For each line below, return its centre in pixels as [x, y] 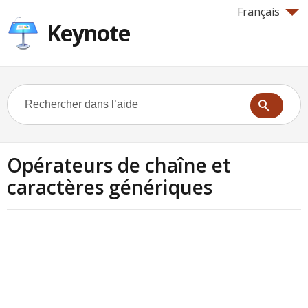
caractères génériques [110, 187]
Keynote [88, 33]
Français [258, 12]
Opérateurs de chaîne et [119, 165]
